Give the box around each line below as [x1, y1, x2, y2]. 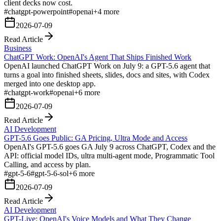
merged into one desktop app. [4, 79, 96, 88]
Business [4, 43, 32, 52]
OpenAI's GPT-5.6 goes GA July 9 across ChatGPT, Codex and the [4, 142, 216, 151]
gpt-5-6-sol [35, 169, 69, 178]
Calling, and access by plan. [4, 160, 91, 169]
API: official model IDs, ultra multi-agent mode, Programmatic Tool [4, 151, 215, 160]
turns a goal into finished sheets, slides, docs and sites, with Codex [4, 70, 210, 79]
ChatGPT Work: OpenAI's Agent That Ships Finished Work [4, 52, 191, 61]
